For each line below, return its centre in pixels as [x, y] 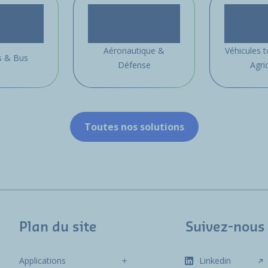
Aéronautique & [134, 51]
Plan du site [58, 228]
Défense [134, 65]
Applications [43, 261]
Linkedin [215, 261]
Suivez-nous [226, 228]
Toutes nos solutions [134, 127]
